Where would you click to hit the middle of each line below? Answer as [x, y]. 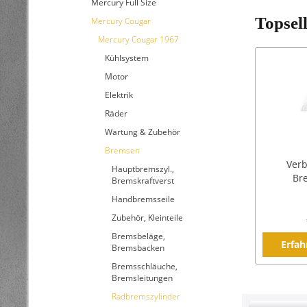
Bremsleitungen [142, 278]
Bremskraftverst [143, 181]
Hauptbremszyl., [143, 169]
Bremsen [122, 150]
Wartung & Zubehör [143, 132]
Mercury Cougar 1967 [138, 39]
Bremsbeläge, [138, 236]
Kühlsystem [127, 58]
